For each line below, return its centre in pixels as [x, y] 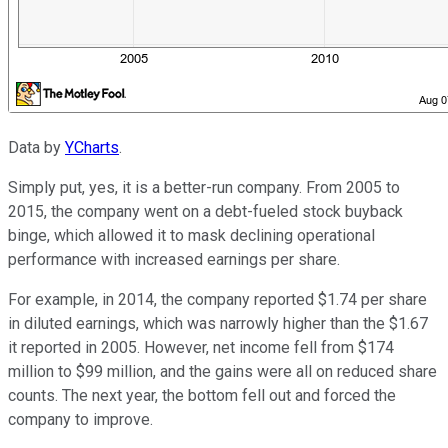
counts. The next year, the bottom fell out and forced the [202, 396]
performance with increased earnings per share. [174, 260]
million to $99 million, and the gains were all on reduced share [222, 372]
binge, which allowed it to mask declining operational [191, 236]
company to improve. [80, 420]
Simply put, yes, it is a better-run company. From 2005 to [204, 188]
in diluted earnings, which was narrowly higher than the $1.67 [218, 324]
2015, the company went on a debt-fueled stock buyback [205, 212]
